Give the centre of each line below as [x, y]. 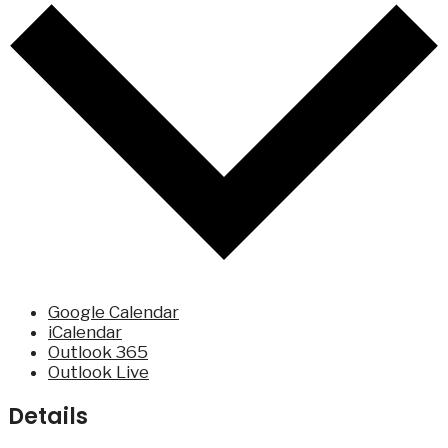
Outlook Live [98, 371]
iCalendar [85, 331]
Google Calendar [113, 311]
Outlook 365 [98, 351]
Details [48, 416]
